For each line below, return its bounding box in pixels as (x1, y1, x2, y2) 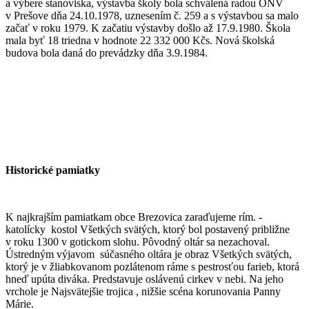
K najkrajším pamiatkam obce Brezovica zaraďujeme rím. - (6, 210, 262, 223)
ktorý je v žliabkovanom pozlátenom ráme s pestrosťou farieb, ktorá (6, 260, 299, 272)
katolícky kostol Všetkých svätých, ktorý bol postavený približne (6, 223, 290, 235)
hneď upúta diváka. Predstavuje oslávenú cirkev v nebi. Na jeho (6, 272, 283, 285)
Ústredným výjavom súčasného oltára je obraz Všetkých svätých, (6, 248, 292, 260)
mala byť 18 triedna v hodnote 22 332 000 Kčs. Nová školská (6, 34, 275, 46)
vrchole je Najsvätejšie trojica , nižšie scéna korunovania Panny (6, 285, 281, 297)
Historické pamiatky (6, 163, 100, 176)
